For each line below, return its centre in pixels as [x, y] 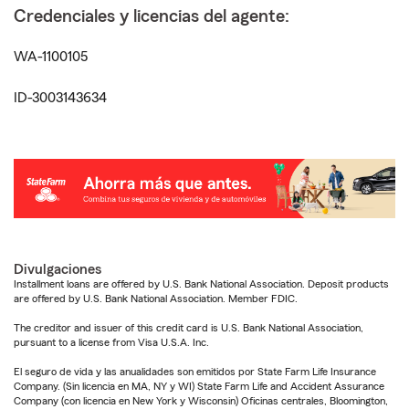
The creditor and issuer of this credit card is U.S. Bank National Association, [189, 328]
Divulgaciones [58, 270]
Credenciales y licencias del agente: [152, 16]
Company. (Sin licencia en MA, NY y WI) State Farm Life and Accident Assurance [199, 387]
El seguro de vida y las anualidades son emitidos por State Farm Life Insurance [195, 372]
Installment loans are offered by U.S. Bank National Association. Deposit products [201, 284]
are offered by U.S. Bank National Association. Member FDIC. [156, 299]
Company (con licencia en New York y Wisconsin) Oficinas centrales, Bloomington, [201, 401]
